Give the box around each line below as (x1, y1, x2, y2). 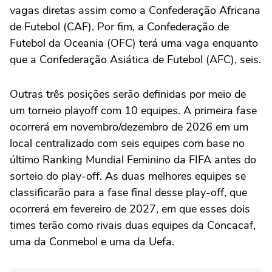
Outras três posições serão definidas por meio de (10, 87, 246, 102)
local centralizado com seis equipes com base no (10, 136, 245, 151)
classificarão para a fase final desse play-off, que (10, 185, 247, 200)
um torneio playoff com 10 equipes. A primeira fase (10, 103, 257, 118)
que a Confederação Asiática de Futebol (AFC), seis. (10, 52, 261, 67)
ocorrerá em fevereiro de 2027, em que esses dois (10, 202, 250, 217)
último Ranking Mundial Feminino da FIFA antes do (10, 152, 256, 168)
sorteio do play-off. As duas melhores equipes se (10, 169, 246, 184)
